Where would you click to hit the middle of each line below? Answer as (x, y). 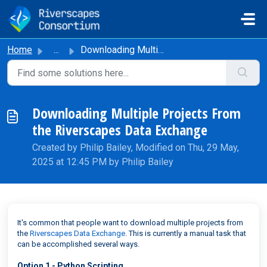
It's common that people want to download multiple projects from (130, 223)
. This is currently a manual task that (186, 233)
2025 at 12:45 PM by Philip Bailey (103, 162)
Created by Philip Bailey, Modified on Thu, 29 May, (136, 148)
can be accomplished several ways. (78, 244)
